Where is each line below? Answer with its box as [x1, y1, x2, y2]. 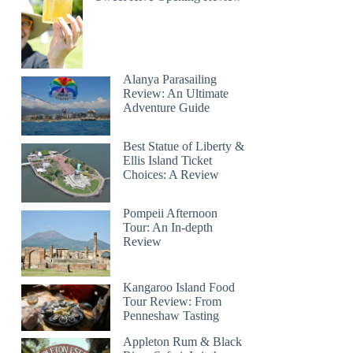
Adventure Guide [123, 100, 210, 114]
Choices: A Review [123, 168, 220, 182]
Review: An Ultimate [123, 86, 229, 100]
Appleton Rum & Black [123, 334, 243, 348]
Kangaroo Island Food [123, 280, 236, 294]
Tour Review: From [123, 294, 222, 308]
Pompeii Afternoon [123, 206, 218, 220]
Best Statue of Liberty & [123, 139, 245, 154]
